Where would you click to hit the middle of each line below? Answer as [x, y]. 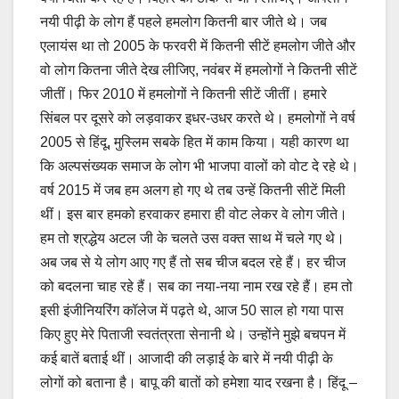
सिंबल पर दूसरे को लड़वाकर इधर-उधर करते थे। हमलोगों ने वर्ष [198, 118]
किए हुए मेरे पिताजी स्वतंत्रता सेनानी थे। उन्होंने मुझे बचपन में [193, 334]
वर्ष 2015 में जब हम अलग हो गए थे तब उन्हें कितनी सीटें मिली [193, 190]
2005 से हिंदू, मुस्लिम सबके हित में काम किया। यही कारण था [195, 142]
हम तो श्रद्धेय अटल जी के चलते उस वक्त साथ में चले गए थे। [192, 238]
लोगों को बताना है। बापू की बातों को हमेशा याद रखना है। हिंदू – [199, 382]
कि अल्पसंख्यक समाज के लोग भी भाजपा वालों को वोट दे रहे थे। [199, 166]
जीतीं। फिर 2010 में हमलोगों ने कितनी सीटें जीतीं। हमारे [183, 94]
